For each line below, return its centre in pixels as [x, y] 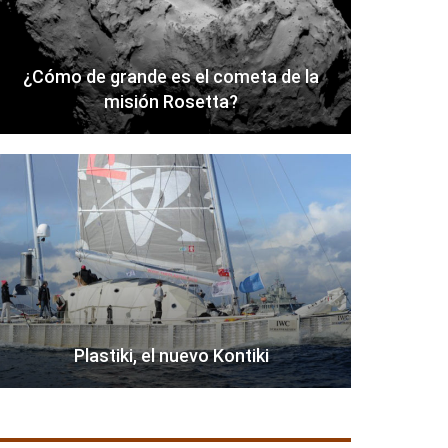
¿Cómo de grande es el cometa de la [171, 77]
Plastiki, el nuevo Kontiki [171, 356]
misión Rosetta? [171, 102]
